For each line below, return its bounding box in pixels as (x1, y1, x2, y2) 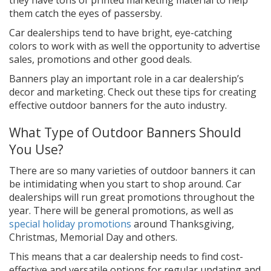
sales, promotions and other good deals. (9, 52, 192, 66)
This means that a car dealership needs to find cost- (9, 249, 243, 263)
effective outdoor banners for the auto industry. (9, 98, 227, 112)
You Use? (9, 140, 64, 158)
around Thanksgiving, (131, 217, 234, 230)
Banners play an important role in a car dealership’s (9, 71, 244, 85)
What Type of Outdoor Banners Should (9, 123, 241, 141)
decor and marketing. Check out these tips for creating (9, 85, 256, 99)
